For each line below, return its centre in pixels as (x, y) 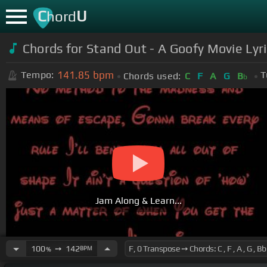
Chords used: (152, 76)
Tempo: (37, 75)
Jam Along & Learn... (138, 201)
